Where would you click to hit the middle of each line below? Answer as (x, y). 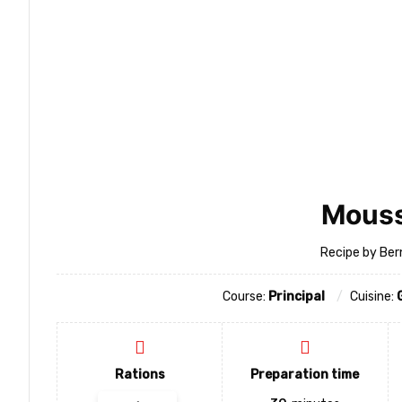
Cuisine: (373, 297)
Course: (245, 297)
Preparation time (305, 375)
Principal (297, 297)
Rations (140, 375)
